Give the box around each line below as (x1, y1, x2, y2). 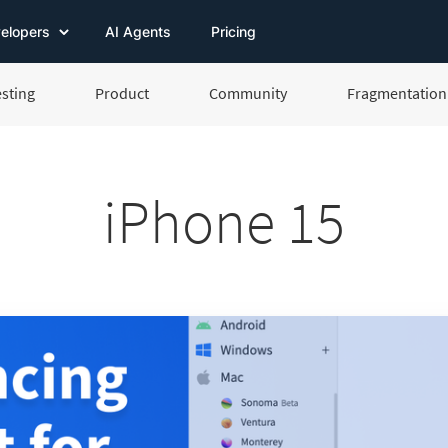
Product (95, 83, 149, 103)
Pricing (211, 23, 256, 40)
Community (209, 83, 287, 103)
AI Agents (105, 23, 171, 40)
